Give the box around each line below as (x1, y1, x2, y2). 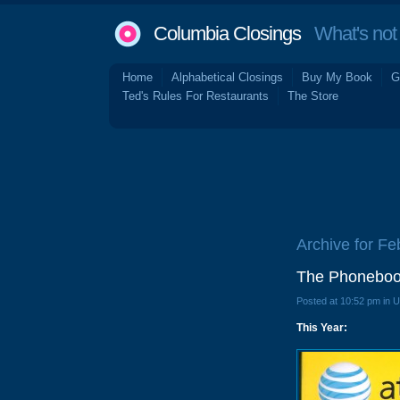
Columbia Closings (154, 22, 301, 45)
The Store (287, 89, 338, 103)
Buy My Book (302, 71, 372, 84)
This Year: (296, 321, 347, 334)
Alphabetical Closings (171, 71, 283, 84)
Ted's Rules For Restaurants (122, 89, 269, 103)
